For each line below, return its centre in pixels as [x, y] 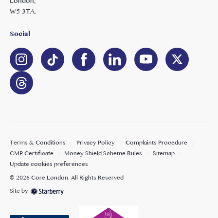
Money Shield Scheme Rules [103, 154]
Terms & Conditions [38, 143]
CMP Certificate [32, 154]
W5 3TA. [23, 12]
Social [20, 34]
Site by [19, 191]
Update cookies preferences [49, 164]
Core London [50, 178]
